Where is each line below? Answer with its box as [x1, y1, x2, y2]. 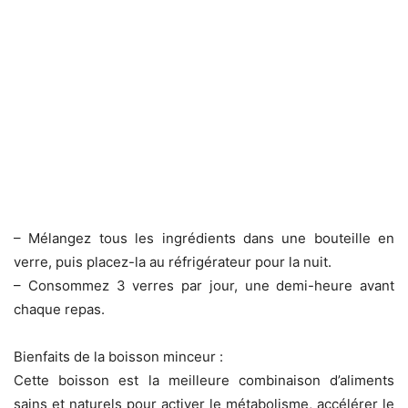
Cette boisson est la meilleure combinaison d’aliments [14, 372, 394, 390]
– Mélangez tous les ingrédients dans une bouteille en [14, 229, 394, 248]
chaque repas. [14, 301, 105, 319]
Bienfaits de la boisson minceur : [14, 348, 223, 366]
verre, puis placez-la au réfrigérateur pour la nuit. [14, 253, 331, 271]
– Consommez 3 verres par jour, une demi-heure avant [14, 277, 394, 295]
